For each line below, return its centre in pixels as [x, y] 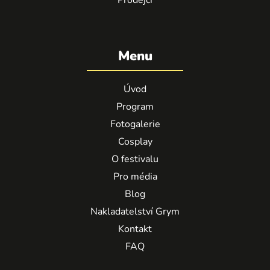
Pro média [135, 176]
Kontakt [135, 229]
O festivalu [135, 159]
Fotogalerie [135, 124]
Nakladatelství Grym [135, 211]
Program [135, 106]
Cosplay [135, 141]
